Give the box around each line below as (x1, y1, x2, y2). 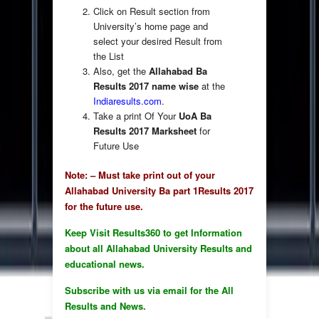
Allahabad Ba (149, 64, 207, 78)
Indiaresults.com (93, 94, 162, 108)
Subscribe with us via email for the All (65, 283, 234, 298)
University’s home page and (93, 19, 208, 33)
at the (199, 79, 225, 93)
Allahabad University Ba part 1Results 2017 (65, 184, 253, 198)
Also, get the (93, 64, 149, 78)
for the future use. (65, 199, 143, 214)
